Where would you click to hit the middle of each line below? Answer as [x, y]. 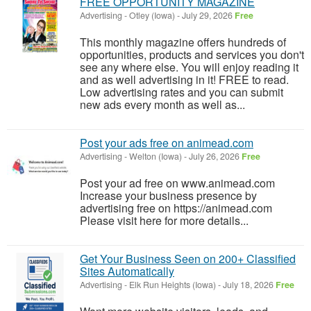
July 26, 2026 [214, 156]
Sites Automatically [127, 271]
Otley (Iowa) [152, 15]
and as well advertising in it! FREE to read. [184, 79]
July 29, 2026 [207, 15]
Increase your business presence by [168, 195]
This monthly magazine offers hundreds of [183, 42]
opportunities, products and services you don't [192, 54]
